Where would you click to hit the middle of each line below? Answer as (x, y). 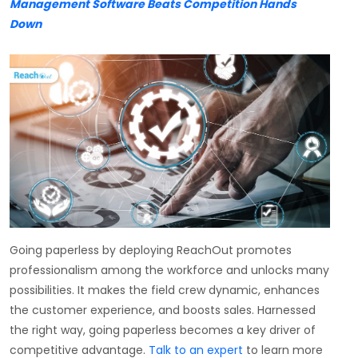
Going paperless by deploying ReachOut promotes (151, 251)
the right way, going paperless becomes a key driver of (163, 330)
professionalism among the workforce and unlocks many (169, 270)
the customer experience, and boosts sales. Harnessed (163, 310)
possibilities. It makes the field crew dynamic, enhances (165, 290)
